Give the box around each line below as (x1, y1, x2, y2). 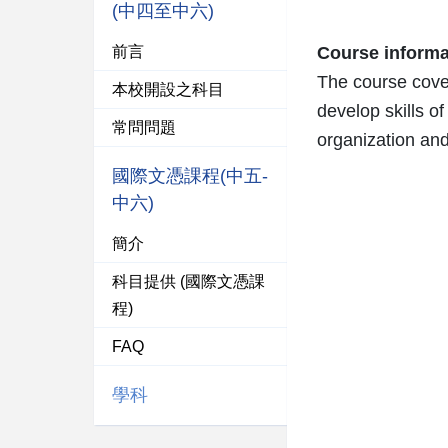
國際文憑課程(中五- (112, 166, 269, 186)
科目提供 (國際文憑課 (112, 273, 266, 290)
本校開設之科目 (112, 81, 225, 98)
